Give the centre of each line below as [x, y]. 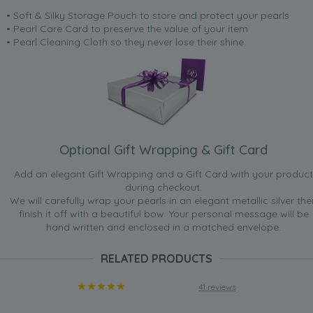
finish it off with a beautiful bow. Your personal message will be [163, 214]
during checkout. [163, 188]
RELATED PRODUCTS [156, 259]
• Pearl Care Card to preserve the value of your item [127, 29]
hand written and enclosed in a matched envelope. [163, 227]
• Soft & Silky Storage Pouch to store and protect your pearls [148, 16]
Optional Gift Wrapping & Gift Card [163, 150]
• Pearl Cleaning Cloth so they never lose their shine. [126, 42]
